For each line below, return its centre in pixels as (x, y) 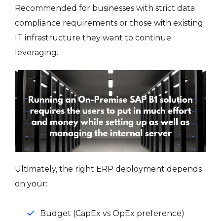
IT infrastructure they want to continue (93, 37)
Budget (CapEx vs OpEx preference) (112, 214)
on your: (31, 184)
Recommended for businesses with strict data (105, 8)
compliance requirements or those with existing (109, 23)
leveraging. (37, 52)
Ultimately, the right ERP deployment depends (108, 169)
